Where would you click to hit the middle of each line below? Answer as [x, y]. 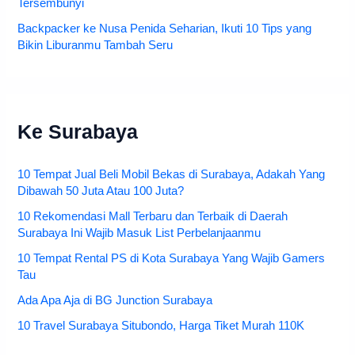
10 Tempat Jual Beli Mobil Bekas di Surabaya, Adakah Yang [172, 174]
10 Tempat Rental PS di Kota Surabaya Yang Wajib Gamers [172, 258]
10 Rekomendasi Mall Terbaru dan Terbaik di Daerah [153, 216]
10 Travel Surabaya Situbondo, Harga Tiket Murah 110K [161, 325]
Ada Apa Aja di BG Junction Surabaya [115, 300]
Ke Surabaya [78, 132]
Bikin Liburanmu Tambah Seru [95, 45]
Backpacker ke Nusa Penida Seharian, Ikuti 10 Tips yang [165, 28]
